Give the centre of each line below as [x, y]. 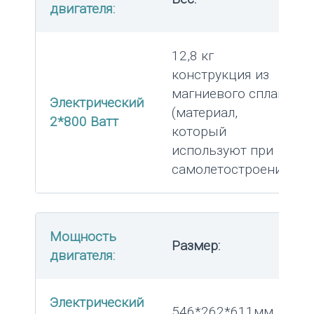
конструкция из [220, 74]
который [199, 131]
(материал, [205, 112]
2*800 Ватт [84, 121]
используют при [223, 150]
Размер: [196, 245]
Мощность [83, 236]
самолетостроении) [233, 169]
